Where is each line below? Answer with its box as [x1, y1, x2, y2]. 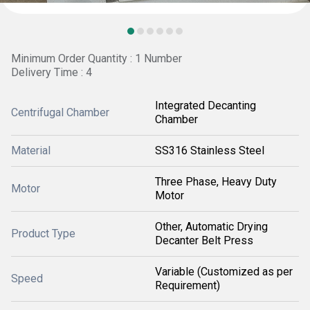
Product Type [11, 227, 75, 240]
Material [11, 144, 51, 157]
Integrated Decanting [155, 99, 256, 112]
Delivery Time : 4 [11, 66, 92, 79]
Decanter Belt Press [155, 234, 253, 247]
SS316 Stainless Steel [155, 144, 264, 157]
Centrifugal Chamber [11, 106, 109, 119]
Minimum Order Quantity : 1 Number [11, 52, 182, 65]
